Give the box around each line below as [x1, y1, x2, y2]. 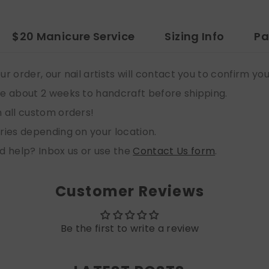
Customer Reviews [55, 181, 205, 201]
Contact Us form [133, 144, 216, 158]
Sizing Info [165, 28, 225, 44]
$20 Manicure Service [12, 28, 135, 44]
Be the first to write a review [60, 221, 199, 235]
